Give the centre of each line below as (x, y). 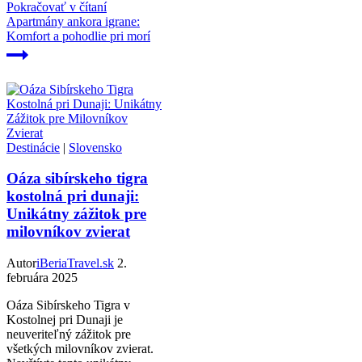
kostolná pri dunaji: (73, 196)
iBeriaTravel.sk (75, 263)
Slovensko (95, 147)
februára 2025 (42, 277)
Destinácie (33, 147)
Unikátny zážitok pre (76, 214)
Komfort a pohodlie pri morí (78, 36)
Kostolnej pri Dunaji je (65, 319)
